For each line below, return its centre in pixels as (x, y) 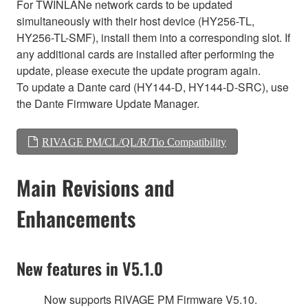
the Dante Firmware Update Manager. (108, 103)
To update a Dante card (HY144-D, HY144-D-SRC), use (153, 87)
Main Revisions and (96, 187)
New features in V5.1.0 (90, 268)
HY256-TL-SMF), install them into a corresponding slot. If (153, 37)
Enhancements (76, 218)
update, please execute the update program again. (139, 70)
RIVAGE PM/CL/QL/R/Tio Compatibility (134, 141)
